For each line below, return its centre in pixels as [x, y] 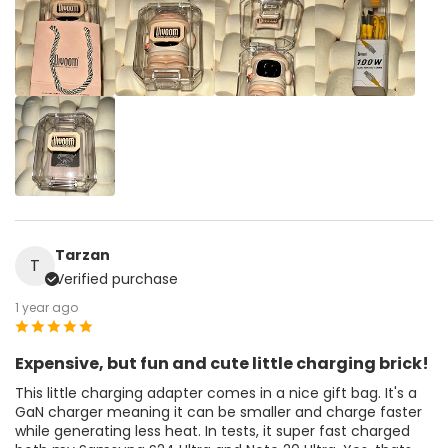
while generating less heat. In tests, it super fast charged [212, 430]
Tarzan [82, 254]
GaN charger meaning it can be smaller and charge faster [218, 411]
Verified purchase [116, 278]
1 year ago [46, 307]
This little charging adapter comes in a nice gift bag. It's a [216, 392]
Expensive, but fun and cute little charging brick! [222, 363]
